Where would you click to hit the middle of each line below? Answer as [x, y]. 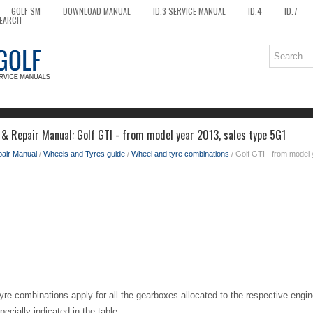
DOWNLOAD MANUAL [97, 11]
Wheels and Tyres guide [84, 154]
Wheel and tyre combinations [180, 154]
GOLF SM [26, 11]
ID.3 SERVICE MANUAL [189, 11]
